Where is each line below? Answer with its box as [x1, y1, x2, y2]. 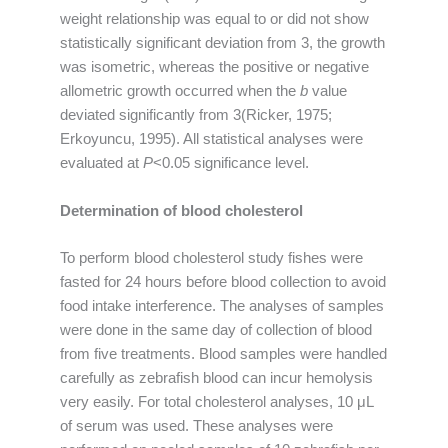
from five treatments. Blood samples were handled [60, 346, 387, 363]
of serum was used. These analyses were [60, 418, 333, 435]
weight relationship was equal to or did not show [60, 11, 369, 28]
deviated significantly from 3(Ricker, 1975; [60, 107, 332, 124]
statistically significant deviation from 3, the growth [60, 35, 385, 52]
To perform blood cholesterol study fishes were [60, 250, 363, 267]
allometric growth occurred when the [60, 83, 300, 100]
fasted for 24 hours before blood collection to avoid [60, 274, 386, 291]
